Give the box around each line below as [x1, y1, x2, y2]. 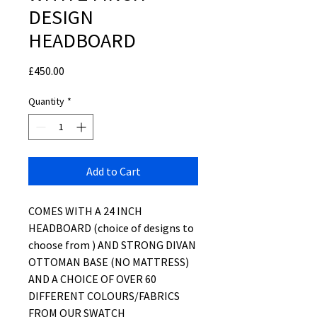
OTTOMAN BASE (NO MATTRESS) [28, 255, 189, 269]
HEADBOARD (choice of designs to [28, 221, 194, 235]
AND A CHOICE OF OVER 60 [28, 272, 156, 286]
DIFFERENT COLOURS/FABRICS [28, 289, 180, 303]
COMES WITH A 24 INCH [28, 204, 142, 218]
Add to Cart [86, 164, 141, 178]
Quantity [28, 95, 64, 108]
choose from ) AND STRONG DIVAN [28, 238, 196, 252]
